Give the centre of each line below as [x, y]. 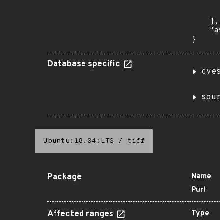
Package [64, 177]
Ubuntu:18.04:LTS [79, 141]
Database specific [85, 64]
